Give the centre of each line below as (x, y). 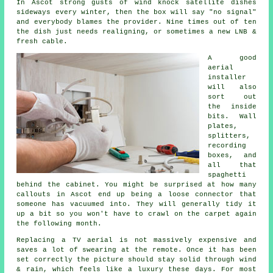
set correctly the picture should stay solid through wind (136, 259)
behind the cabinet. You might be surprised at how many (136, 184)
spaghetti (227, 175)
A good (232, 58)
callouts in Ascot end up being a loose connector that (136, 194)
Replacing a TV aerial (65, 240)
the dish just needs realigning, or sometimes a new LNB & (136, 31)
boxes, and (232, 155)
